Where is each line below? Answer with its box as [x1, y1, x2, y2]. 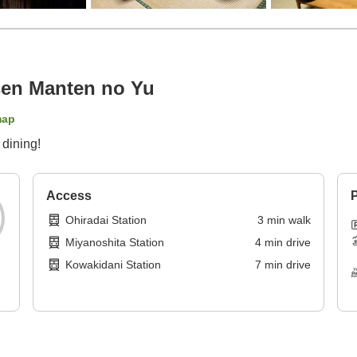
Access [46, 189, 92, 203]
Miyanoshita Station [65, 236, 165, 249]
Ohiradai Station [65, 214, 147, 227]
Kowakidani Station [65, 258, 162, 272]
